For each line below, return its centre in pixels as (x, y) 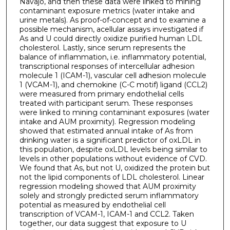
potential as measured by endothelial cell (92, 205)
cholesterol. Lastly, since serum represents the (102, 47)
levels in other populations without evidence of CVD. (113, 158)
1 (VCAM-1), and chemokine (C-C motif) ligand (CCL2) (113, 84)
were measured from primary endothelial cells (101, 94)
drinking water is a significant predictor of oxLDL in (110, 140)
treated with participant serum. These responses (106, 103)
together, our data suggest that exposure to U (103, 223)
